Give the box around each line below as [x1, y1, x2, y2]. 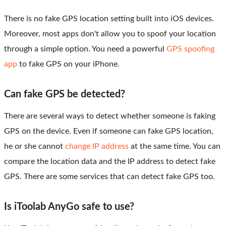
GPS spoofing [166, 45, 214, 53]
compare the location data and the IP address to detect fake [4, 157, 215, 166]
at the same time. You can [129, 142, 220, 151]
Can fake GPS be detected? [4, 89, 125, 100]
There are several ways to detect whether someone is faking [4, 112, 215, 121]
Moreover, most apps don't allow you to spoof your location [4, 30, 216, 38]
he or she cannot [4, 142, 65, 151]
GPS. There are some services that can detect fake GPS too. [4, 173, 217, 181]
